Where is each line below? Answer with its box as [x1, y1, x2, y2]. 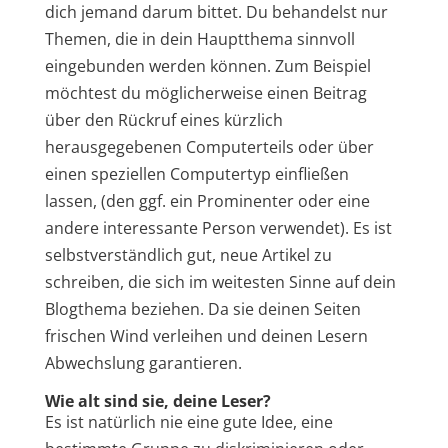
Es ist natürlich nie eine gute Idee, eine [44, 410, 333, 433]
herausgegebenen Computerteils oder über [44, 135, 374, 158]
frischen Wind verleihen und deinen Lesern [44, 324, 368, 347]
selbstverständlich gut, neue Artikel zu [44, 243, 332, 266]
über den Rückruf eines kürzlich [44, 108, 283, 131]
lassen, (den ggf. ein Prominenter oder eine [44, 189, 370, 212]
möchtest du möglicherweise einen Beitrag [44, 81, 367, 104]
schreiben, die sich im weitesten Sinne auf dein [44, 270, 396, 293]
